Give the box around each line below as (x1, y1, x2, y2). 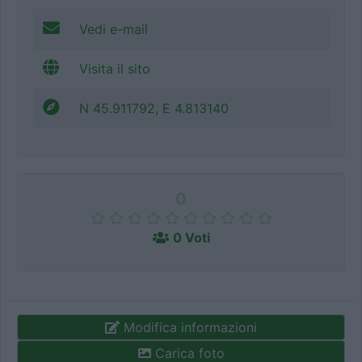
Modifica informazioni (120, 319, 257, 336)
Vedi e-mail (79, 21, 148, 38)
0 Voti (172, 229, 210, 246)
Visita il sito (79, 61, 150, 78)
